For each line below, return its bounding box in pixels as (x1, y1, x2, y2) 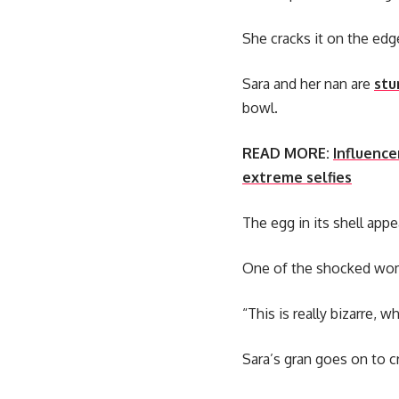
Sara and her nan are (242, 75, 374, 94)
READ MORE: (242, 144, 330, 163)
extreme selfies (242, 168, 352, 187)
